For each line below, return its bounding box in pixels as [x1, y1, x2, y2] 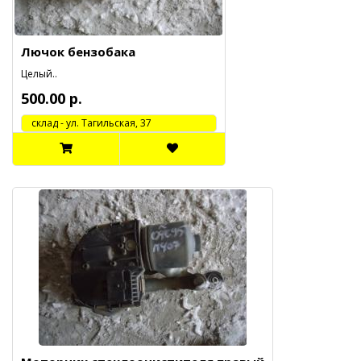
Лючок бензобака [21, 44, 135, 60]
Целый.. [21, 67, 57, 81]
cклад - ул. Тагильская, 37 [22, 116, 151, 130]
